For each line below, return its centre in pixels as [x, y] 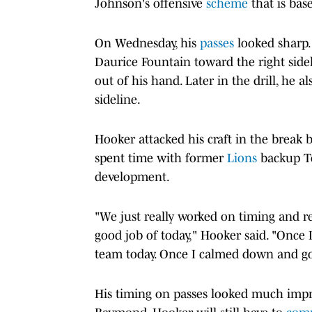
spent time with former [161, 158]
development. [132, 177]
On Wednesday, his [147, 43]
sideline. [118, 99]
